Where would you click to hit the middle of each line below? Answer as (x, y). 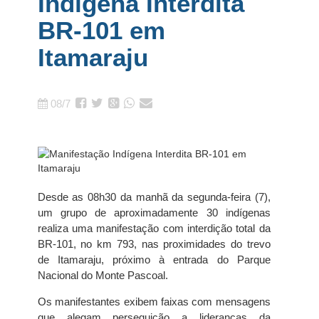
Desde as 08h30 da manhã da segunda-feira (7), (154, 197)
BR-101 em (101, 30)
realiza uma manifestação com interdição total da (154, 228)
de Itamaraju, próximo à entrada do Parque (154, 260)
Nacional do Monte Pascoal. (103, 275)
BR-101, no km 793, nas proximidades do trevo (154, 244)
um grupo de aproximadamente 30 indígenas (154, 213)
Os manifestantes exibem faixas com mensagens (154, 302)
